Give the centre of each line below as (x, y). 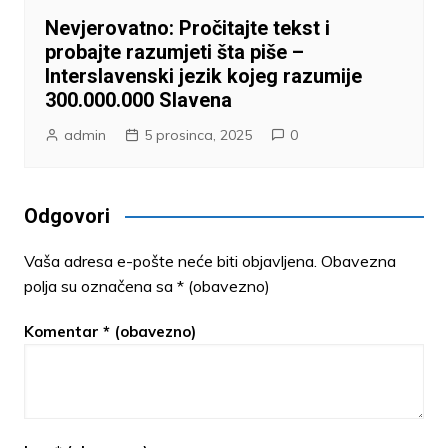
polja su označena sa (100, 285)
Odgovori (66, 215)
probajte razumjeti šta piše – (174, 51)
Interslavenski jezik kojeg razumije (203, 75)
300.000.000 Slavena (138, 99)
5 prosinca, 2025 (197, 134)
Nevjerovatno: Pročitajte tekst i (187, 27)
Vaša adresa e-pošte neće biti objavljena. (170, 260)
